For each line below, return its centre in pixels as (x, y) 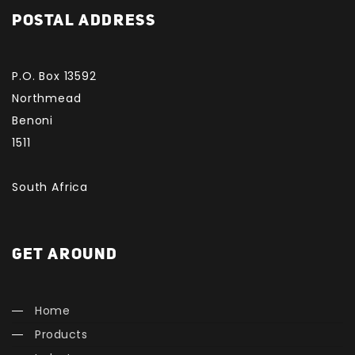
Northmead (47, 99)
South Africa (50, 187)
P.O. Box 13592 (54, 76)
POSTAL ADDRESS (84, 20)
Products (61, 335)
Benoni (33, 121)
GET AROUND (65, 254)
